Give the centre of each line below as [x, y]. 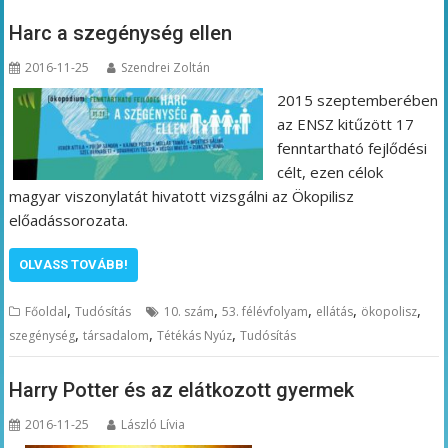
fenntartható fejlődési [351, 147]
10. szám [189, 311]
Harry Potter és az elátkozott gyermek [182, 390]
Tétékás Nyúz [195, 335]
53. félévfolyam [265, 311]
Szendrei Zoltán [166, 67]
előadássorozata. [69, 219]
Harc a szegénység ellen [121, 32]
